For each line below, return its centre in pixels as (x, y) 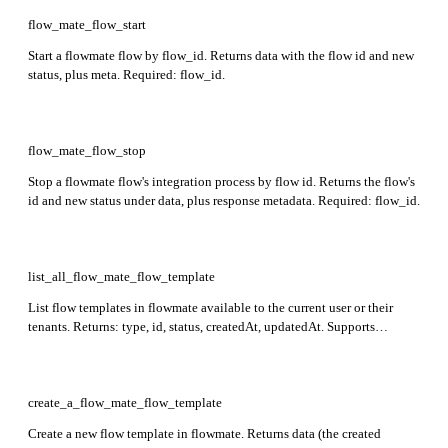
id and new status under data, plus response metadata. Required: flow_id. (224, 200)
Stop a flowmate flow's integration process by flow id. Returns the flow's (221, 181)
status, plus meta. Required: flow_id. (126, 74)
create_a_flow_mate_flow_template (125, 402)
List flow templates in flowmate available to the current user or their (210, 307)
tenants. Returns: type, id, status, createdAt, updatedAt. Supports (201, 326)
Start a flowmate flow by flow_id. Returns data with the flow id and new (221, 55)
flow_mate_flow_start (87, 24)
